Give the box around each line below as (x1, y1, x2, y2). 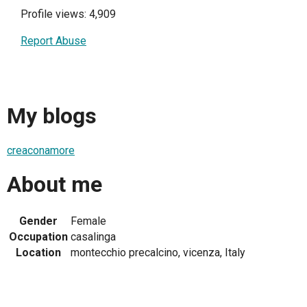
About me (7, 171, 102, 198)
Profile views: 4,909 (21, 7, 116, 21)
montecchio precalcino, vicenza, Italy (71, 245, 245, 259)
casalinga (71, 230, 116, 243)
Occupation (9, 230, 68, 243)
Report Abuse (21, 34, 86, 47)
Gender (19, 214, 58, 228)
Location (16, 245, 61, 259)
